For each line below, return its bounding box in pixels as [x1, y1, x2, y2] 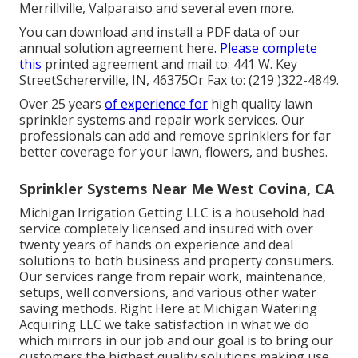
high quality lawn [208, 94, 312, 113]
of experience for [105, 94, 208, 113]
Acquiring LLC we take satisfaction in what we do [19, 315, 309, 333]
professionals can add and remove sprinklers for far [19, 126, 331, 145]
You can [19, 22, 70, 41]
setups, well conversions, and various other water [19, 283, 316, 301]
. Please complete [214, 38, 317, 57]
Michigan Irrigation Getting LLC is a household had [19, 203, 324, 221]
